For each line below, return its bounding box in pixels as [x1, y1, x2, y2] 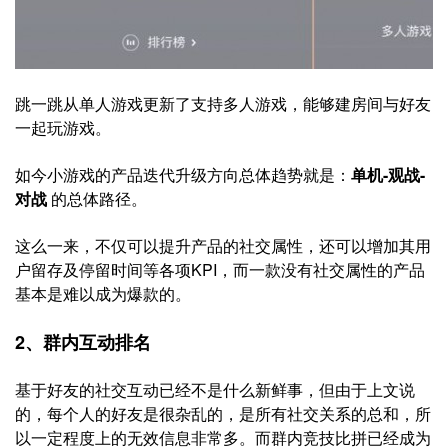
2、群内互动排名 [15, 329, 151, 355]
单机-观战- [351, 163, 425, 186]
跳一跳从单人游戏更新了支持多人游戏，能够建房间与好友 [15, 92, 431, 115]
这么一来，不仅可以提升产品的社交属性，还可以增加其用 [15, 234, 431, 257]
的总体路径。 [47, 187, 147, 210]
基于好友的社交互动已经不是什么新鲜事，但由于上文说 [15, 378, 415, 401]
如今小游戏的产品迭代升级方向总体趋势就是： [15, 163, 351, 186]
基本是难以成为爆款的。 [15, 282, 191, 305]
